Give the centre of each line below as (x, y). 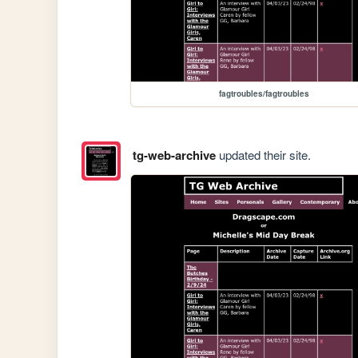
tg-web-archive (174, 155)
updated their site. (263, 154)
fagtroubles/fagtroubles (264, 94)
